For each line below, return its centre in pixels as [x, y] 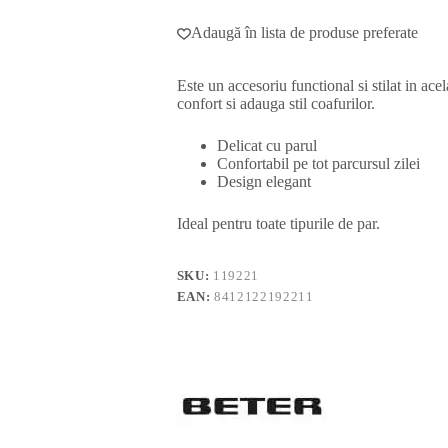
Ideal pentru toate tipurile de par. [278, 224]
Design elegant [263, 182]
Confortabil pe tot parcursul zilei [318, 164]
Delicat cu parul [266, 146]
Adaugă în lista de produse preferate [304, 33]
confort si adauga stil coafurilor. [275, 104]
